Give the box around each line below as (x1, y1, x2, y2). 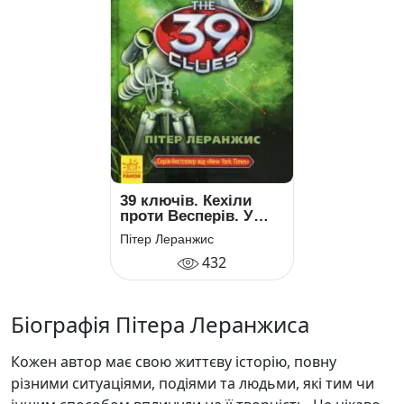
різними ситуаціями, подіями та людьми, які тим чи (11, 373, 374, 394)
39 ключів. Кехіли (120, 192, 252, 210)
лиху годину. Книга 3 (120, 223, 274, 241)
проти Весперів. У (120, 207, 254, 225)
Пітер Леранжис (120, 232, 215, 247)
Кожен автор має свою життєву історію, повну (11, 352, 336, 372)
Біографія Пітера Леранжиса (11, 309, 309, 340)
